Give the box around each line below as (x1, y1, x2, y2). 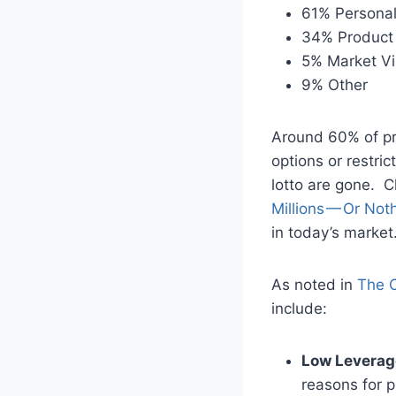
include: (271, 299, 327, 317)
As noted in (271, 275, 357, 293)
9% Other (301, 75, 368, 94)
